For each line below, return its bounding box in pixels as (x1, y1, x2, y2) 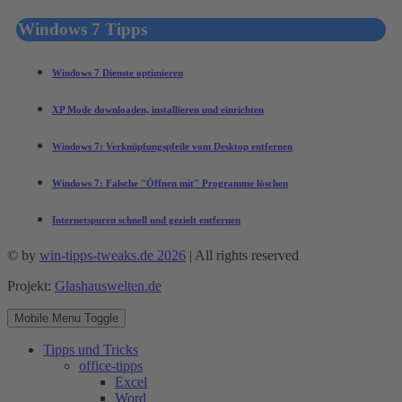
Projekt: (7, 277, 55, 293)
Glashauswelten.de (55, 277, 162, 293)
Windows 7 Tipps (18, 20, 147, 39)
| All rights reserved (186, 247, 299, 263)
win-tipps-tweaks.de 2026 (39, 247, 186, 263)
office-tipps (79, 357, 143, 373)
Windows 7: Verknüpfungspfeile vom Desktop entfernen (52, 141, 293, 153)
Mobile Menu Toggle (14, 310, 118, 325)
